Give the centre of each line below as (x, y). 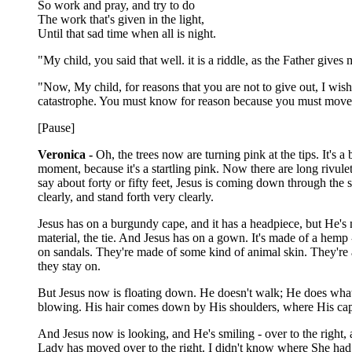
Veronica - (65, 154)
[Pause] (56, 127)
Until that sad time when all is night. (127, 33)
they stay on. (69, 266)
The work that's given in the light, (121, 19)
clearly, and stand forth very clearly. (126, 196)
